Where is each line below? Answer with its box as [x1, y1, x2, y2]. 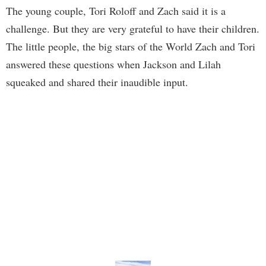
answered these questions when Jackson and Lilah [6, 57, 221, 72]
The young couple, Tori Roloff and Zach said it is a [6, 4, 226, 18]
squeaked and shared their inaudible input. [6, 75, 188, 90]
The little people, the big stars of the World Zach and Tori [6, 39, 255, 54]
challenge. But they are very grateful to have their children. [6, 21, 259, 36]
